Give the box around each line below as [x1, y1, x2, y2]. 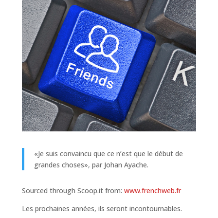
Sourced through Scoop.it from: [21, 185, 124, 195]
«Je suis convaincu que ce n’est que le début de [34, 148, 183, 158]
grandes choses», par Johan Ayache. [34, 160, 148, 169]
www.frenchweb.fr [124, 185, 181, 195]
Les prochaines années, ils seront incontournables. [21, 203, 182, 213]
